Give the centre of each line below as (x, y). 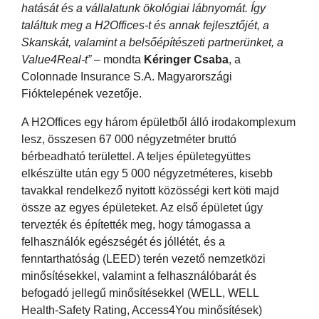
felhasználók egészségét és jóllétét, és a (123, 241)
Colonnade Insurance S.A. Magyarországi (127, 76)
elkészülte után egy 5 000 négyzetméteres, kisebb (147, 173)
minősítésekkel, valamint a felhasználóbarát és (139, 276)
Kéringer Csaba (185, 59)
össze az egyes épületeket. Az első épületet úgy (142, 207)
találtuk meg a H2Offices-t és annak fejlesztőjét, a (145, 25)
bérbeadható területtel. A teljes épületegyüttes (136, 156)
